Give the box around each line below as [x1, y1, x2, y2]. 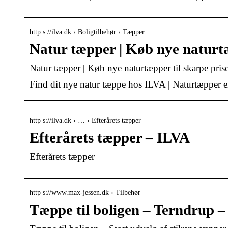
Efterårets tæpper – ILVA [30, 129, 190, 146]
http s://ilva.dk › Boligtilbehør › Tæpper [30, 27, 145, 36]
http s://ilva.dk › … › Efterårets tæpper [30, 116, 141, 124]
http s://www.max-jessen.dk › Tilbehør [30, 188, 140, 196]
